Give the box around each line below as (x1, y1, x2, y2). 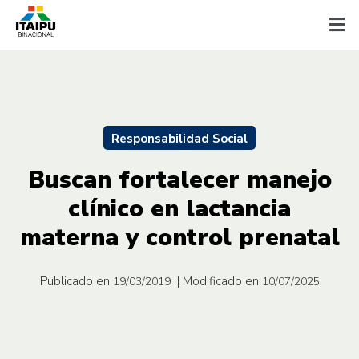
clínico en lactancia (68, 192, 291, 225)
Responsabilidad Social (111, 130, 248, 147)
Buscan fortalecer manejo (27, 163, 332, 196)
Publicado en (39, 272, 110, 289)
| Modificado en (176, 272, 259, 289)
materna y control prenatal (19, 220, 340, 254)
